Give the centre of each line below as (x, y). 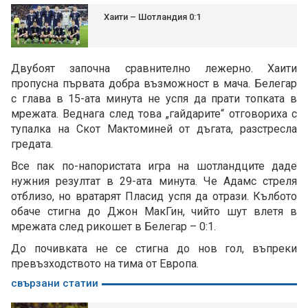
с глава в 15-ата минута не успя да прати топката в (154, 99)
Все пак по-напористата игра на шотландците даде (154, 166)
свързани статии (55, 284)
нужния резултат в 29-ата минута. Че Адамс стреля (154, 181)
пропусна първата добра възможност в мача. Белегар (154, 84)
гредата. (32, 144)
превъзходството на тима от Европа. (105, 264)
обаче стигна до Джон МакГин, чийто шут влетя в (154, 212)
